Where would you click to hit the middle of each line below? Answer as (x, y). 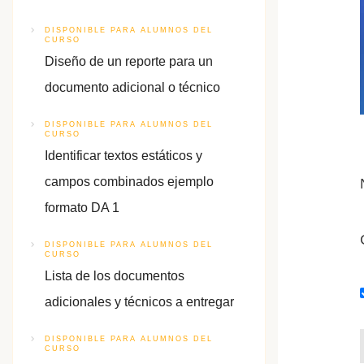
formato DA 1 (82, 208)
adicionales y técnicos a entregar (139, 302)
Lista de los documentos (115, 276)
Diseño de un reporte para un (129, 61)
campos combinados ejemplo (129, 182)
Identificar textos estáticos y (123, 156)
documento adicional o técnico (132, 87)
